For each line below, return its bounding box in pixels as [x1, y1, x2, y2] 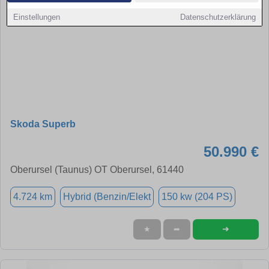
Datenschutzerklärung [180, 13, 256, 22]
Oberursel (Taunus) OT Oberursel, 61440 [10, 164, 184, 175]
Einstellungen [13, 13, 61, 22]
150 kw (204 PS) [162, 191, 232, 202]
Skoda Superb [10, 118, 76, 129]
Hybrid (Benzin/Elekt [63, 191, 151, 202]
